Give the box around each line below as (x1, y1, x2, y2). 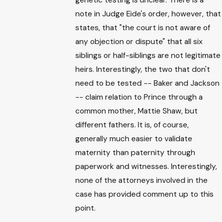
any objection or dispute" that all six (75, 36, 203, 47)
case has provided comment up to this (75, 189, 214, 199)
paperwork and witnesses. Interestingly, (75, 161, 218, 171)
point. (75, 203, 96, 213)
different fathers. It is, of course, (75, 119, 189, 130)
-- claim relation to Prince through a (75, 92, 203, 102)
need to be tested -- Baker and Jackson (75, 78, 220, 88)
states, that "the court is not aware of (75, 22, 211, 33)
